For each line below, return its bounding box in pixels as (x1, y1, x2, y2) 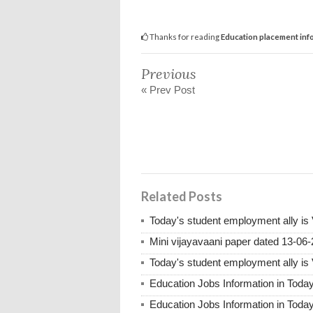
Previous (141, 64, 196, 82)
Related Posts (141, 188, 222, 204)
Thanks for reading (148, 31, 221, 41)
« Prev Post (141, 83, 195, 96)
